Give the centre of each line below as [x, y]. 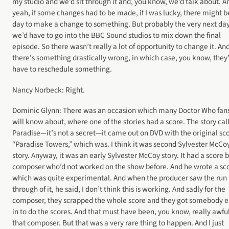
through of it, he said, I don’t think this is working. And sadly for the [119, 189]
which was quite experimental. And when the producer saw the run [120, 178]
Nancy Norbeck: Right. [49, 90]
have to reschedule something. [62, 69]
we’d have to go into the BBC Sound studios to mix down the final [117, 36]
